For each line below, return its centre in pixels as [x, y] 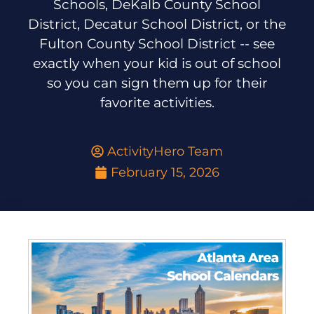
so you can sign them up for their [157, 83]
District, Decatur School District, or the [157, 24]
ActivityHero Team [165, 151]
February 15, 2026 [165, 172]
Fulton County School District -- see [157, 43]
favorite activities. [157, 102]
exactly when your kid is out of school [157, 63]
